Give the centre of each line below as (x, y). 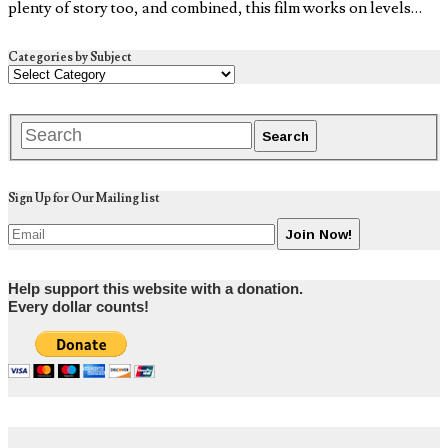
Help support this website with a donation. (155, 289)
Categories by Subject (70, 57)
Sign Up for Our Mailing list (84, 199)
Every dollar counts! (78, 307)
